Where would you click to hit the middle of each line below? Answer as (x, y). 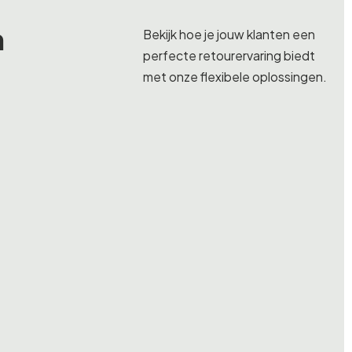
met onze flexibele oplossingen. (235, 77)
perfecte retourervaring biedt (229, 55)
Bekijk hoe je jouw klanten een (229, 34)
